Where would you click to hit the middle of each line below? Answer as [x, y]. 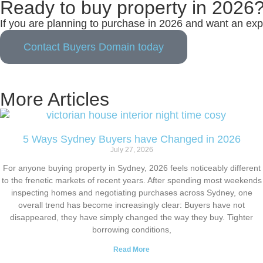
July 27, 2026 [131, 149]
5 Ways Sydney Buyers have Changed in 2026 [131, 139]
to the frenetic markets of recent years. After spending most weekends [131, 180]
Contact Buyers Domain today [94, 47]
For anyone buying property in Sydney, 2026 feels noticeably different [131, 168]
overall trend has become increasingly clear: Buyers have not [131, 205]
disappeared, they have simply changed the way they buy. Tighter [131, 217]
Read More [131, 249]
